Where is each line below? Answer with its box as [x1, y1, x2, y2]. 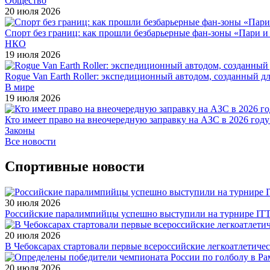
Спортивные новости [5, 159, 145, 175]
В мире [5, 81, 34, 92]
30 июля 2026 [5, 198, 60, 209]
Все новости [5, 136, 56, 146]
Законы [5, 125, 35, 136]
